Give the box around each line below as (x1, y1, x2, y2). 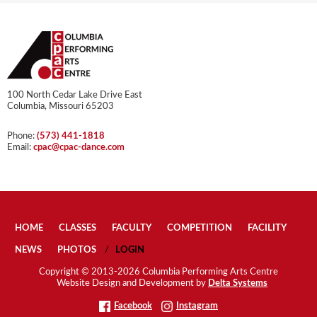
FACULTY (112, 223, 151, 233)
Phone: (7, 131, 37, 141)
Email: (7, 142, 33, 152)
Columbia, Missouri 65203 (7, 101, 114, 111)
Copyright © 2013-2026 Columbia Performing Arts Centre (39, 267, 278, 277)
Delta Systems (208, 278, 267, 288)
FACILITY (248, 223, 287, 233)
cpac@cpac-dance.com (33, 142, 125, 152)
